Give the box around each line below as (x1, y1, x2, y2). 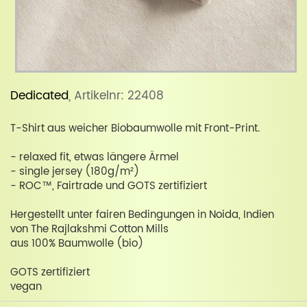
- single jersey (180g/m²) (10, 163, 139, 181)
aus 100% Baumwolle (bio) (10, 235, 143, 253)
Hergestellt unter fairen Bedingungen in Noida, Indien (10, 206, 274, 224)
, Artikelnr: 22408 (69, 86, 164, 106)
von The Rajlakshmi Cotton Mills (10, 221, 169, 238)
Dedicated (10, 86, 69, 106)
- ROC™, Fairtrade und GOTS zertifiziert (10, 177, 207, 195)
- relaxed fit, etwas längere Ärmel (10, 149, 179, 167)
